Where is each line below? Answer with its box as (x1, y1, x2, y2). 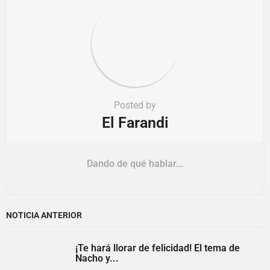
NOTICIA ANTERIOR (6, 210, 82, 220)
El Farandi (101, 114, 169, 132)
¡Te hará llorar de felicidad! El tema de (75, 242, 240, 254)
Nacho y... (75, 252, 119, 264)
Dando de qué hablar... (87, 158, 183, 170)
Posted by (114, 99, 156, 111)
